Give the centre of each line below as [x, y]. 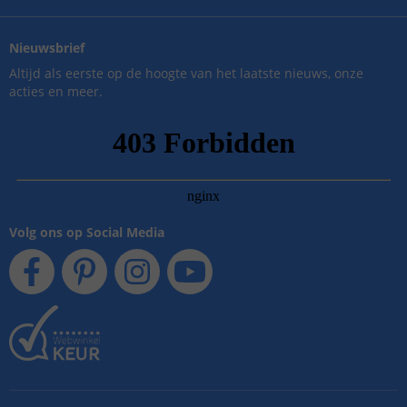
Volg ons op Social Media [87, 232]
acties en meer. [56, 91]
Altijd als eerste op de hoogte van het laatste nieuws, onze [186, 73]
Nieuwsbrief [47, 48]
